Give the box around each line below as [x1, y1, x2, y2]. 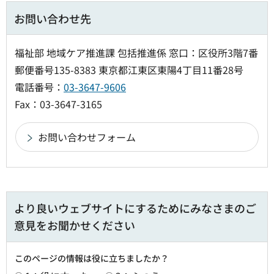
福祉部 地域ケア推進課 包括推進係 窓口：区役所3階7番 [15, 45, 258, 60]
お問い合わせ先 [14, 10, 91, 26]
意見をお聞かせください [14, 217, 135, 233]
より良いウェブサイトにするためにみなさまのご [14, 199, 256, 216]
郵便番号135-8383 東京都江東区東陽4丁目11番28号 [15, 62, 243, 77]
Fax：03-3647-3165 [15, 96, 102, 111]
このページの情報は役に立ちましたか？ [15, 251, 169, 264]
